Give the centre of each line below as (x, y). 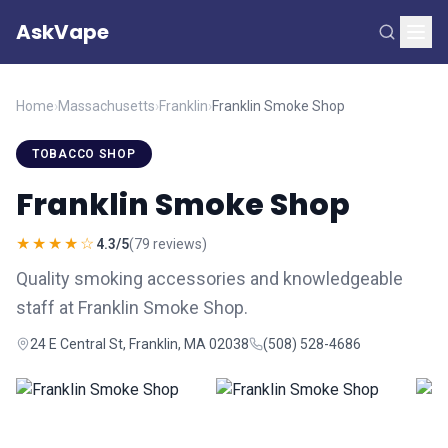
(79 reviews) (168, 244)
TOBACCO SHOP (84, 154)
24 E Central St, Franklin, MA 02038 (139, 344)
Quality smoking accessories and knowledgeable (209, 278)
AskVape (62, 32)
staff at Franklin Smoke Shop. (132, 307)
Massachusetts (106, 106)
